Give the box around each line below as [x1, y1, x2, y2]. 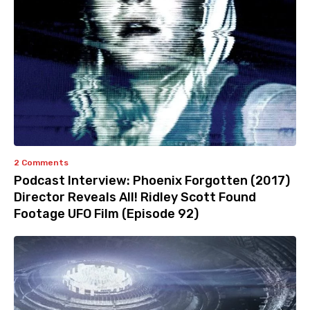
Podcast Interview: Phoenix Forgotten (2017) [14, 172, 290, 188]
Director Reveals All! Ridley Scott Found [14, 189, 256, 205]
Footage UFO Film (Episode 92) [14, 206, 199, 221]
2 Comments [14, 157, 69, 167]
